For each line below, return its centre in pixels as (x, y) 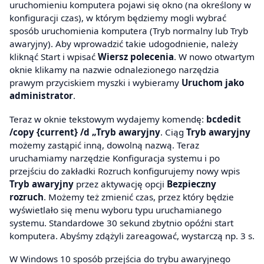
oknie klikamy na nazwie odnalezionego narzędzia (114, 70)
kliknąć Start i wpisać (54, 57)
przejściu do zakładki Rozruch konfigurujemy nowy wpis (125, 171)
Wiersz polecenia (136, 57)
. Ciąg (173, 132)
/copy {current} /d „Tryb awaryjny (85, 132)
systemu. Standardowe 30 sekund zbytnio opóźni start (121, 222)
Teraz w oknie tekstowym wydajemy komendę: (108, 119)
